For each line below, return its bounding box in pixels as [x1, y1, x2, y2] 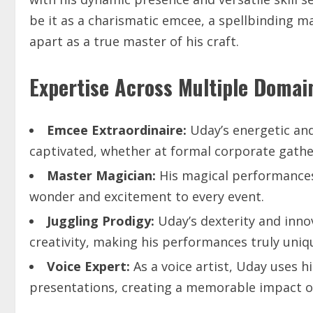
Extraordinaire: [92, 122, 187, 139]
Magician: [96, 167, 156, 184]
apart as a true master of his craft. [29, 33, 239, 50]
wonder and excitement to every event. [29, 188, 264, 205]
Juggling [47, 212, 99, 230]
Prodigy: [102, 212, 154, 230]
